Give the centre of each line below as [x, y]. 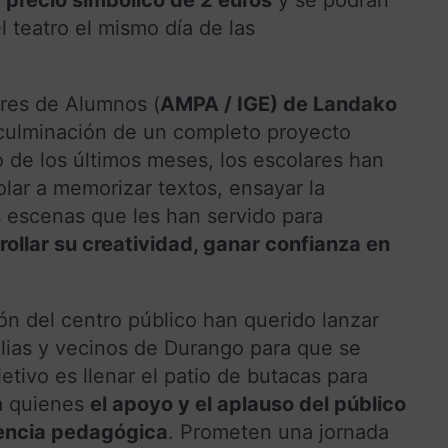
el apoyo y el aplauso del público [248, 403]
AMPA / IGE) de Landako [278, 103]
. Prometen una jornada [278, 431]
